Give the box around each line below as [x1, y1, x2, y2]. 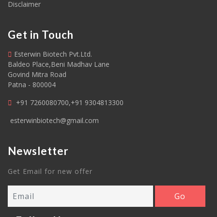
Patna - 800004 [8, 80, 56, 90]
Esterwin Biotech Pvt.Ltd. [14, 49, 92, 59]
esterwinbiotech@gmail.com [10, 116, 99, 125]
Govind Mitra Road [8, 70, 66, 79]
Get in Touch [8, 28, 74, 42]
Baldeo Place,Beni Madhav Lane [8, 60, 109, 69]
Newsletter [8, 144, 69, 158]
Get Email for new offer [8, 167, 93, 176]
